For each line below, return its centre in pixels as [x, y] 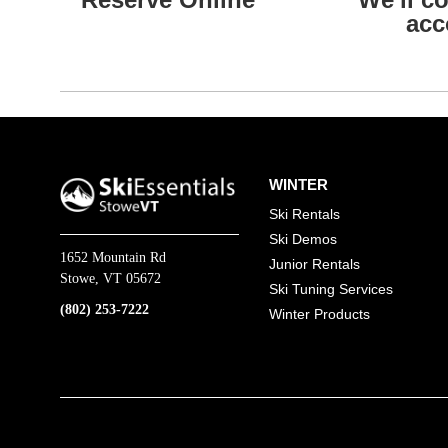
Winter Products [320, 313]
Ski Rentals [305, 213]
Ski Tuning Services [331, 288]
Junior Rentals [315, 263]
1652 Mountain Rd [113, 257]
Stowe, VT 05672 [110, 278]
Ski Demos [303, 238]
